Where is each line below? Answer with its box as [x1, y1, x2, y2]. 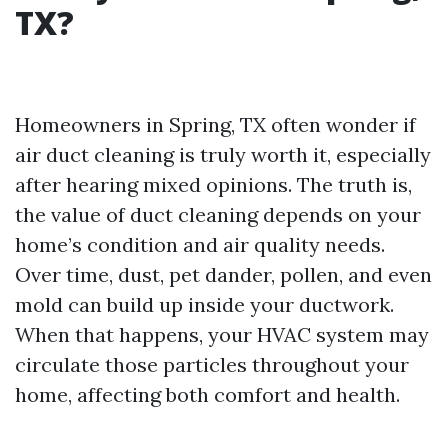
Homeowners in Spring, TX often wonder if [15, 112, 416, 138]
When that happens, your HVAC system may [15, 322, 429, 348]
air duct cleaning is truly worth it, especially [15, 142, 431, 168]
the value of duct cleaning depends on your [15, 202, 421, 228]
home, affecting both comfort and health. [15, 382, 400, 408]
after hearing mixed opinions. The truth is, [15, 172, 412, 198]
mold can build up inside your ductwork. [15, 292, 394, 318]
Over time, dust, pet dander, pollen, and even [15, 262, 432, 288]
